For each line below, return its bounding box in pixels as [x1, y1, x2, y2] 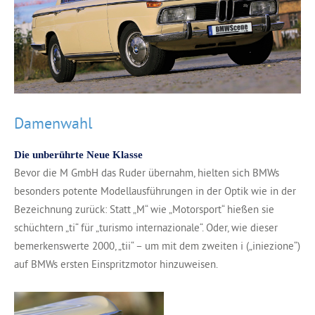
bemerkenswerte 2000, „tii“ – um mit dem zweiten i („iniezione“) [14, 239, 300, 253]
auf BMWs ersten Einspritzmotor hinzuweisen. [14, 257, 218, 271]
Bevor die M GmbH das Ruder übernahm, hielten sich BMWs [14, 166, 279, 180]
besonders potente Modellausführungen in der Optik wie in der [14, 184, 296, 198]
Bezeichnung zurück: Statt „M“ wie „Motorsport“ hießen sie [14, 202, 274, 217]
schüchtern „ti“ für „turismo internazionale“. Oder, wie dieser [14, 221, 278, 235]
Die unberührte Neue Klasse [14, 149, 143, 161]
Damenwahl [14, 113, 92, 134]
